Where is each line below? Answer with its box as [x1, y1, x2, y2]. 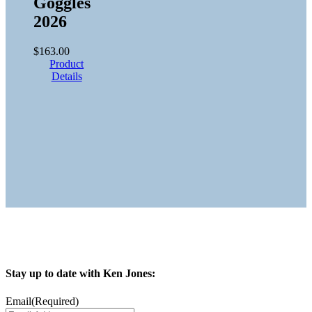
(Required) [31, 295, 79, 307]
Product [49, 58, 84, 70]
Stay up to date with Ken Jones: [6, 267, 155, 280]
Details [51, 70, 82, 83]
